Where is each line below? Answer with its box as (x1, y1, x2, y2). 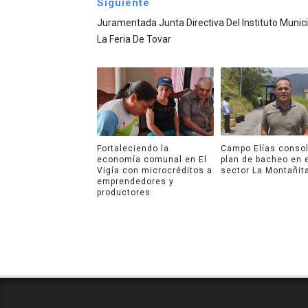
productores (96, 187, 151, 197)
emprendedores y (96, 176, 174, 186)
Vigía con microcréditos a (96, 165, 212, 175)
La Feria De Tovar (96, 34, 171, 45)
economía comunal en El (96, 154, 207, 164)
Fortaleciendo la (96, 143, 169, 153)
